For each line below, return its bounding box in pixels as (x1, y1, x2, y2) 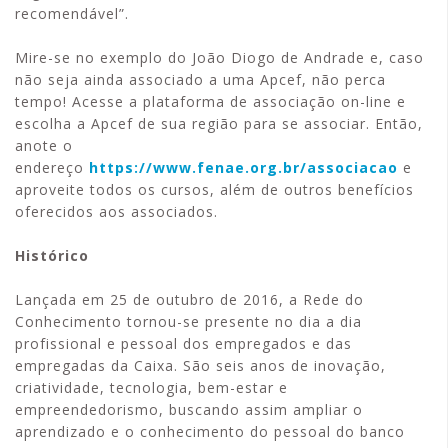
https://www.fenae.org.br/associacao (89, 158, 398, 178)
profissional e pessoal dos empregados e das (15, 334, 352, 354)
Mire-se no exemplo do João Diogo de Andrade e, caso (15, 48, 424, 68)
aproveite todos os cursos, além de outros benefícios (15, 180, 414, 200)
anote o (15, 136, 73, 156)
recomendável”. (15, 4, 134, 24)
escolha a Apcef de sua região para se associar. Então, (15, 114, 423, 134)
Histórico (15, 246, 89, 266)
